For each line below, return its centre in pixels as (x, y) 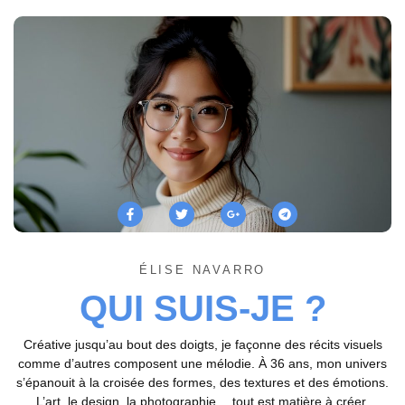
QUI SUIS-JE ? (202, 309)
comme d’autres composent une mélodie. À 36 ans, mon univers (202, 364)
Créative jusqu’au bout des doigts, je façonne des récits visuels (202, 345)
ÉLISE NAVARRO (202, 270)
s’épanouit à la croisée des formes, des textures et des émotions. (202, 383)
